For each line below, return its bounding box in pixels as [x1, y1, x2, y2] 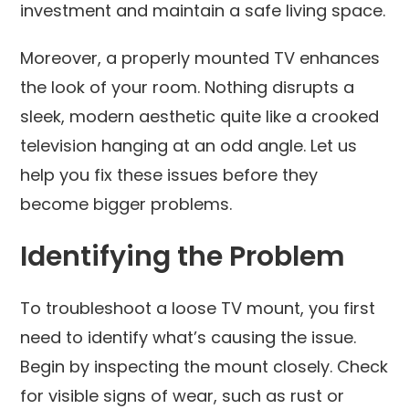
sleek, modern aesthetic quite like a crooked [20, 104, 380, 128]
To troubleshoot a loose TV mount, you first [20, 296, 376, 320]
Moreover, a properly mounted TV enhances [20, 46, 381, 69]
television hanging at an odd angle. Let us [20, 133, 358, 157]
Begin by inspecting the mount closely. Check [20, 354, 389, 378]
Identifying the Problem [20, 236, 346, 276]
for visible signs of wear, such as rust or [20, 383, 345, 407]
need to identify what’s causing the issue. [20, 325, 357, 349]
